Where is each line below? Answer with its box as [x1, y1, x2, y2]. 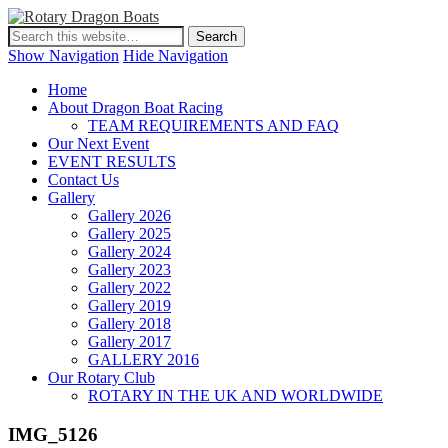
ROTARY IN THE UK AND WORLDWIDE [88, 387, 383, 404]
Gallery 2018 [88, 315, 171, 332]
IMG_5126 [8, 423, 98, 445]
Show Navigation [8, 47, 119, 64]
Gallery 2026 [88, 207, 171, 224]
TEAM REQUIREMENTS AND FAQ [88, 117, 339, 134]
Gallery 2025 [88, 225, 171, 242]
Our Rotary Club [48, 369, 155, 386]
